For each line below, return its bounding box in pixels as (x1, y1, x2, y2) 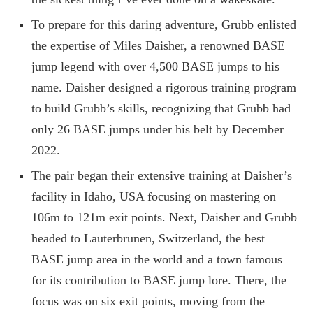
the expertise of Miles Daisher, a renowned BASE (31, 38, 285, 52)
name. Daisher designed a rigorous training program (31, 80, 296, 94)
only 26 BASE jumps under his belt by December (31, 122, 284, 136)
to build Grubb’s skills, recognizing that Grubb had (31, 101, 291, 115)
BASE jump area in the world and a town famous (31, 252, 282, 266)
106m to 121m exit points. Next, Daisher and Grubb (31, 210, 297, 224)
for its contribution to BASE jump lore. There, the (31, 273, 286, 287)
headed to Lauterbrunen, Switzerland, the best (31, 231, 265, 245)
